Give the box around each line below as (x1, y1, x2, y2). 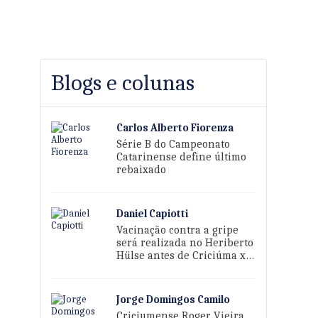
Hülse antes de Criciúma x (116, 249, 246, 262)
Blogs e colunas (51, 70, 194, 96)
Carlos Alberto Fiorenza (116, 121, 234, 134)
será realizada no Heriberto (116, 236, 254, 249)
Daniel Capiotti (116, 207, 189, 220)
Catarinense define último (116, 150, 247, 163)
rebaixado (116, 163, 167, 176)
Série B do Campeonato (116, 138, 231, 150)
